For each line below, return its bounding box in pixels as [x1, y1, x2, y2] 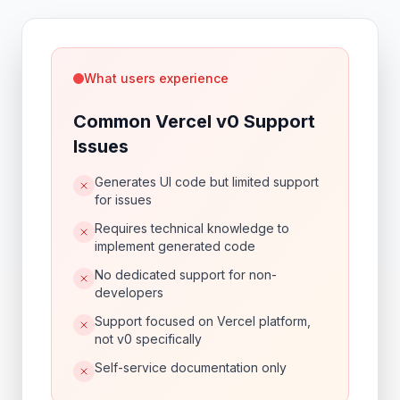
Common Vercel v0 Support [73, 111, 315, 132]
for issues [95, 192, 152, 207]
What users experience [84, 71, 229, 86]
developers [95, 285, 163, 300]
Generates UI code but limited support [95, 174, 319, 189]
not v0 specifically [95, 331, 202, 346]
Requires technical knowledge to [95, 221, 289, 236]
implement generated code [95, 238, 255, 254]
